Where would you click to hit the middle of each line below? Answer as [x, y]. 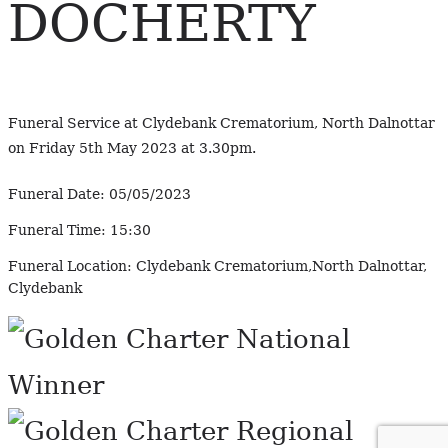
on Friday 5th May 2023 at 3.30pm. [132, 148]
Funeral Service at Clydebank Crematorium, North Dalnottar [221, 123]
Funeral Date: [56, 194]
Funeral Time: [57, 230]
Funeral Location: [70, 266]
